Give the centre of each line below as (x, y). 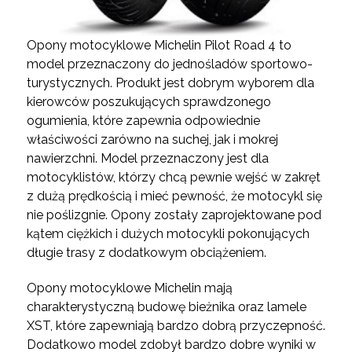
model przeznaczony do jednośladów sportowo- (169, 64)
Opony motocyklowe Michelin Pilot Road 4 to (159, 46)
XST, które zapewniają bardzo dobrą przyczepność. (176, 326)
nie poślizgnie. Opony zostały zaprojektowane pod (174, 215)
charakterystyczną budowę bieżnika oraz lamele (166, 307)
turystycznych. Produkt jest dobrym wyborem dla (170, 83)
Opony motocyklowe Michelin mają (129, 288)
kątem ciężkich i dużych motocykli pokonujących (168, 234)
